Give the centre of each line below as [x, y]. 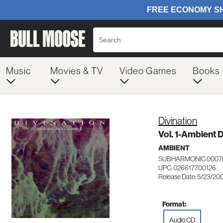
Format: [174, 204]
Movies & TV [76, 71]
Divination [178, 121]
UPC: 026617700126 [187, 168]
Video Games [148, 71]
